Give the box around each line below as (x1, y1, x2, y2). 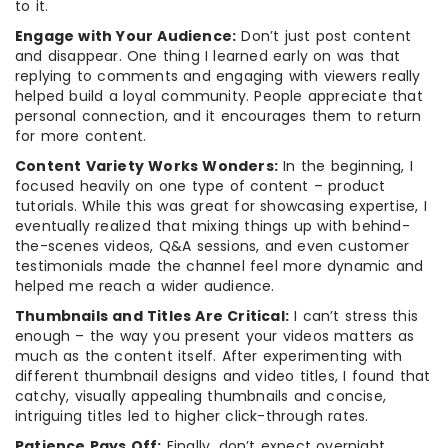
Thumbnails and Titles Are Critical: (15, 305, 289, 326)
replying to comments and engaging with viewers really (15, 65, 421, 86)
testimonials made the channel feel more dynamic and (15, 255, 424, 276)
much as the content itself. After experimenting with (15, 345, 403, 366)
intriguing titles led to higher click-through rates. (15, 405, 369, 426)
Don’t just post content (236, 25, 412, 46)
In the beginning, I (278, 155, 413, 176)
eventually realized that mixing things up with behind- (15, 215, 410, 236)
